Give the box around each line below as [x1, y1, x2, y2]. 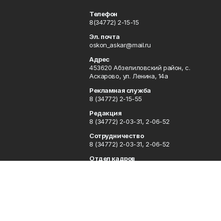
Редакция [89, 109, 122, 117]
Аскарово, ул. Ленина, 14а [89, 72, 168, 80]
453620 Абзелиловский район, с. [89, 64, 190, 72]
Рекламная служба [89, 86, 151, 95]
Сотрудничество [89, 132, 144, 140]
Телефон [89, 10, 118, 18]
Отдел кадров [89, 154, 135, 163]
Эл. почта [89, 33, 120, 41]
